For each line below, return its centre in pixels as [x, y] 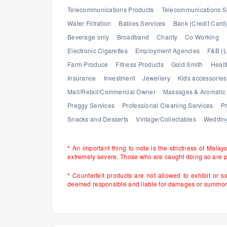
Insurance [82, 78]
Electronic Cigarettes [98, 50]
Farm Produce [88, 64]
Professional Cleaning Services [168, 105]
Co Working [202, 37]
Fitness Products [140, 64]
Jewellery [156, 78]
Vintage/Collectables [166, 119]
